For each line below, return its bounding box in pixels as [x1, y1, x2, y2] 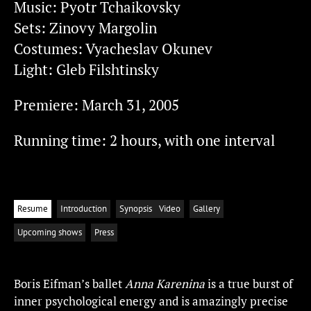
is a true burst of [205, 276, 293, 292]
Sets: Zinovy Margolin [14, 18, 157, 37]
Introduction [60, 203, 107, 215]
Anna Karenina [125, 276, 205, 292]
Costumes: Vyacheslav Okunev [14, 39, 212, 58]
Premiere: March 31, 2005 [14, 95, 179, 115]
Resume [17, 203, 48, 215]
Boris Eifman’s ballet [14, 276, 125, 292]
